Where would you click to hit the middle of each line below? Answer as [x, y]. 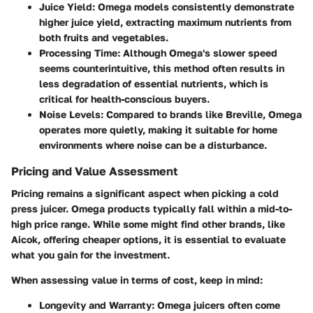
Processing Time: [80, 52]
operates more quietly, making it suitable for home [158, 129]
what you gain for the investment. [90, 254]
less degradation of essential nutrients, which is [154, 83]
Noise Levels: [71, 114]
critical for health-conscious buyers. [124, 99]
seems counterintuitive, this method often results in [162, 68]
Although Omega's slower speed [199, 52]
